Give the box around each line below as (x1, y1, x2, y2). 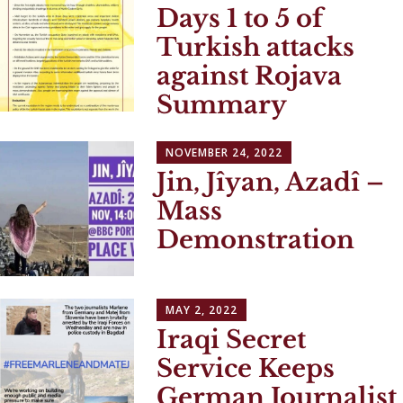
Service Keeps (157, 353, 336, 383)
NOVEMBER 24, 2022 (166, 145, 283, 161)
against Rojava (157, 60, 343, 91)
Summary (157, 89, 288, 120)
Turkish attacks (157, 31, 355, 62)
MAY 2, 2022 (166, 301, 238, 318)
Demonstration (157, 225, 355, 255)
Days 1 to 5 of (157, 3, 324, 33)
